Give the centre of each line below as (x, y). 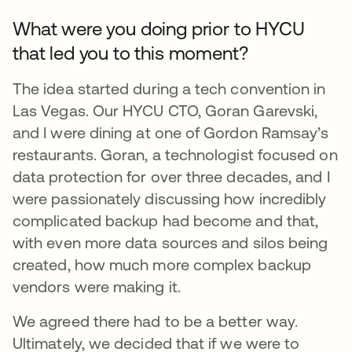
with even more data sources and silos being (170, 243)
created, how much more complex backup (162, 265)
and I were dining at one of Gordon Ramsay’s (171, 133)
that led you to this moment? (133, 53)
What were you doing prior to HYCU (159, 29)
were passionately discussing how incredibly (170, 199)
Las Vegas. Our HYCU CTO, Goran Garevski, (165, 111)
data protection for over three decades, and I (171, 177)
